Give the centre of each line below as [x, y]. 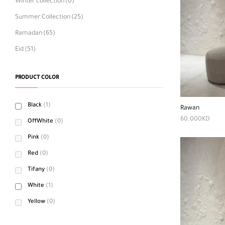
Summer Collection [43, 18]
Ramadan [29, 34]
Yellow [36, 202]
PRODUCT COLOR [37, 78]
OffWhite [40, 122]
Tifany [36, 170]
